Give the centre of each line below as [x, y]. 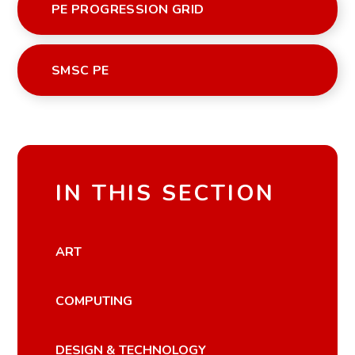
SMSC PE [80, 70]
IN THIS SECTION [165, 194]
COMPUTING [94, 301]
